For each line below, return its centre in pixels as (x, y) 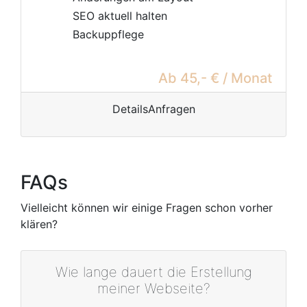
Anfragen (171, 109)
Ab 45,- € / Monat (215, 78)
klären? (39, 224)
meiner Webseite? (153, 288)
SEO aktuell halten (120, 16)
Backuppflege (108, 34)
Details (130, 109)
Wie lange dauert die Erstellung (153, 272)
